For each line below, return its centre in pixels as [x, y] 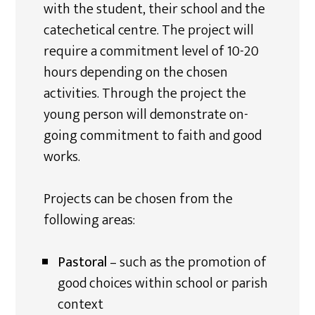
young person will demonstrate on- [146, 115]
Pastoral [83, 262]
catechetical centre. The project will [149, 30]
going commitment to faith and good [153, 136]
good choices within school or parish [163, 283]
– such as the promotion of [187, 262]
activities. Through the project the [145, 94]
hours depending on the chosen [136, 72]
